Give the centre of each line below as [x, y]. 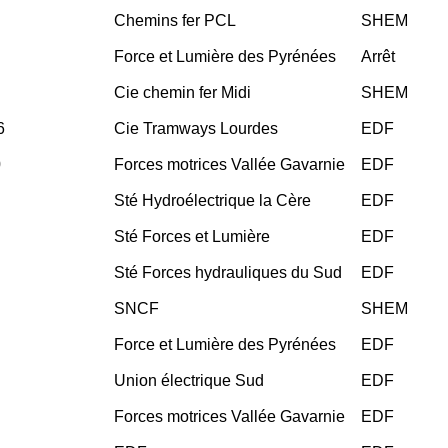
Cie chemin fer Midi [182, 92]
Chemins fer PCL [175, 20]
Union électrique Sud [189, 380]
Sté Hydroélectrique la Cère [212, 200]
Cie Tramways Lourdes [196, 128]
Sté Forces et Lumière [192, 236]
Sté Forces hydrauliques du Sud [228, 272]
